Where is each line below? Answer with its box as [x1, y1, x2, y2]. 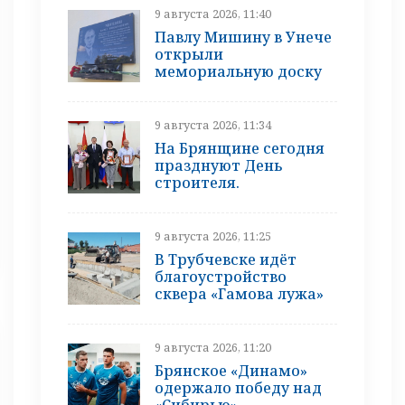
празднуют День [155, 155, 282, 175]
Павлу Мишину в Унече [155, 26, 332, 47]
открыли [155, 43, 223, 64]
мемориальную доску [155, 61, 322, 81]
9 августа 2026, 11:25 [155, 227, 271, 244]
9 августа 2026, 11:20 [155, 338, 271, 355]
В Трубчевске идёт [155, 249, 297, 269]
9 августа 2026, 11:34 [155, 116, 271, 133]
